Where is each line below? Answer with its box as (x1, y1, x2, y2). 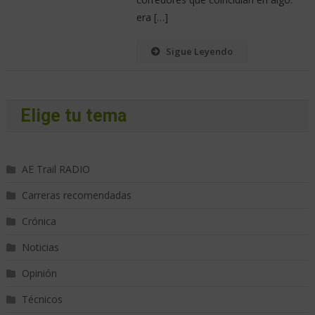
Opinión (21, 266, 57, 281)
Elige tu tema (20, 105, 127, 127)
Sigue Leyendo (165, 45, 233, 58)
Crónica (21, 214, 56, 229)
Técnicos (21, 292, 63, 307)
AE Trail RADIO (21, 162, 90, 176)
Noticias (21, 240, 59, 255)
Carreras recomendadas (21, 188, 131, 202)
